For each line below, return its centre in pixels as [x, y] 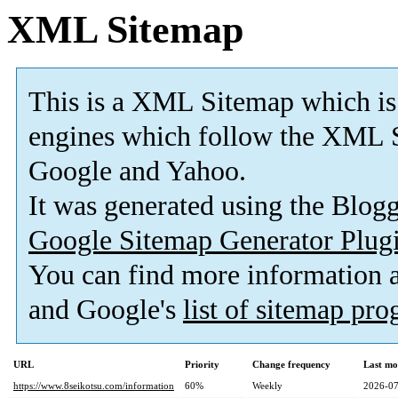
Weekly [267, 386]
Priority [202, 365]
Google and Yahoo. [137, 171]
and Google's [106, 310]
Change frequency [291, 365]
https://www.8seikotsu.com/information [94, 386]
